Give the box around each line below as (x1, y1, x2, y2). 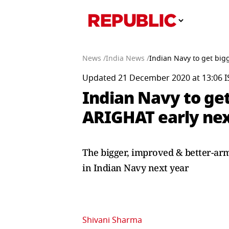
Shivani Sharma (82, 214, 142, 226)
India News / (106, 53, 149, 64)
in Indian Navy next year (82, 162, 189, 174)
